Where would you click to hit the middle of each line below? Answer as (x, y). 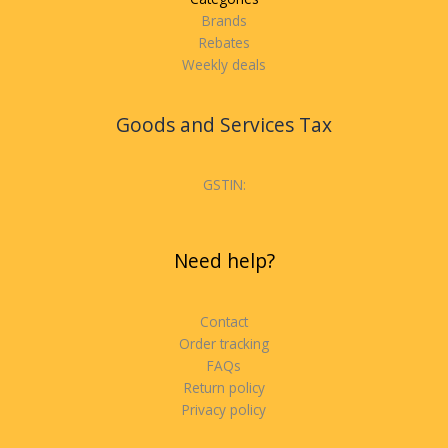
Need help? (224, 261)
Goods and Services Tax (224, 125)
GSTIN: (224, 185)
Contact (224, 321)
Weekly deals (224, 64)
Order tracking (224, 343)
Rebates (224, 42)
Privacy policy (224, 409)
